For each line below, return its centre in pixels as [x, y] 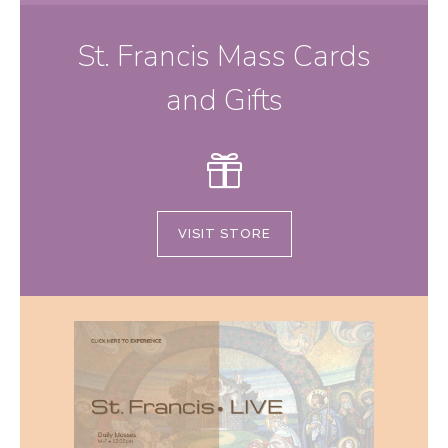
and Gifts [224, 100]
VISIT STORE [224, 233]
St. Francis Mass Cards [224, 56]
